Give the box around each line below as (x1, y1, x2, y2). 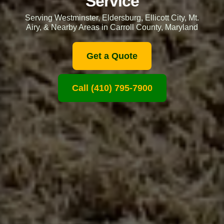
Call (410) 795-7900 (71, 82, 152, 93)
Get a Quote (86, 50, 137, 61)
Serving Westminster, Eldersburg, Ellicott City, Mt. (25, 13, 199, 22)
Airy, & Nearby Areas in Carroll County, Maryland (26, 22, 198, 31)
